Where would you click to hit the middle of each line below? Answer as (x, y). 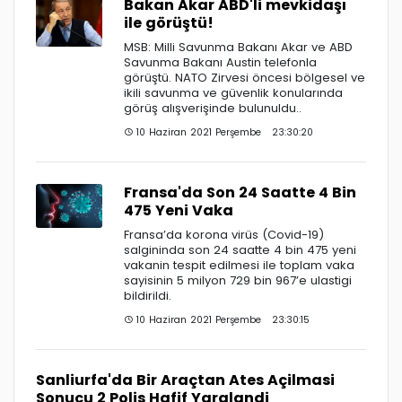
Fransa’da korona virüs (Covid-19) (224, 234)
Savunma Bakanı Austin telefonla (220, 62)
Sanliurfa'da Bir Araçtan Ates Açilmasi (185, 380)
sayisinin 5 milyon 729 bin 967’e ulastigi (238, 280)
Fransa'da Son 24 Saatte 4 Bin (240, 192)
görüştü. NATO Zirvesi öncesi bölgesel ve (245, 77)
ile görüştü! (169, 22)
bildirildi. (148, 295)
